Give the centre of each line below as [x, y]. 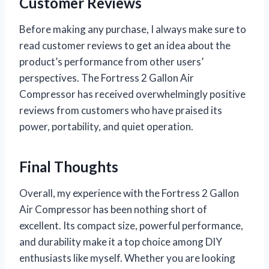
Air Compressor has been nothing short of [113, 209]
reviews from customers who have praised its [121, 110]
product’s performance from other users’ [111, 61]
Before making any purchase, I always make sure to [133, 29]
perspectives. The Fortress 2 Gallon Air [107, 77]
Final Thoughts [69, 166]
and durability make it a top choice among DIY [121, 241]
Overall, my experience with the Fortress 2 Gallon [129, 193]
